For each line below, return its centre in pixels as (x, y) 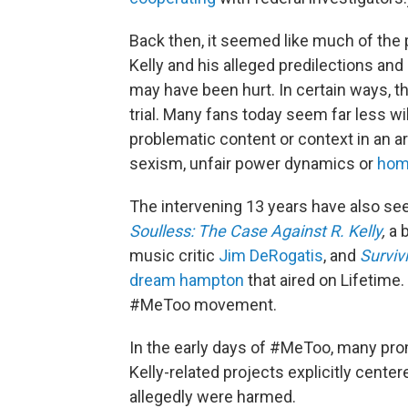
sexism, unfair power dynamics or (253, 163)
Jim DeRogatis (271, 255)
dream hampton (187, 280)
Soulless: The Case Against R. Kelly (255, 231)
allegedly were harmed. (213, 397)
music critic (174, 255)
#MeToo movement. (203, 305)
